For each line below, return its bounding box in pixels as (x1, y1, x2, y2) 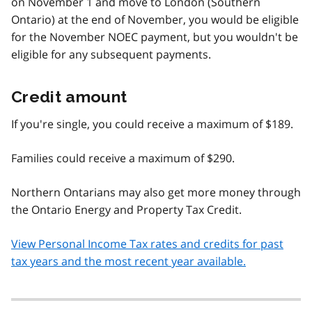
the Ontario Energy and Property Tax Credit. (11, 201, 242, 217)
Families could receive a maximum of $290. (11, 150, 235, 166)
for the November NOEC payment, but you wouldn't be (11, 29, 298, 45)
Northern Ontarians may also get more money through (11, 184, 301, 200)
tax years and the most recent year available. (11, 253, 246, 269)
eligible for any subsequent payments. (11, 46, 211, 62)
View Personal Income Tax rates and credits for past (11, 235, 283, 251)
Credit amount (11, 86, 127, 106)
